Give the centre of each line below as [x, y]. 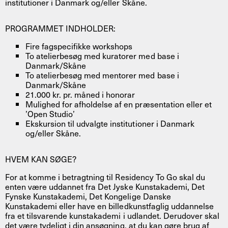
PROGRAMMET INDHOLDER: [61, 28]
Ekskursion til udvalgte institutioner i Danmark [110, 123]
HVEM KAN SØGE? [41, 159]
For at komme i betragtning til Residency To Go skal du [105, 176]
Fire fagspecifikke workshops [79, 46]
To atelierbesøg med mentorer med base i [102, 75]
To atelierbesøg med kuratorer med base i [102, 55]
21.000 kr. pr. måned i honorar [80, 94]
